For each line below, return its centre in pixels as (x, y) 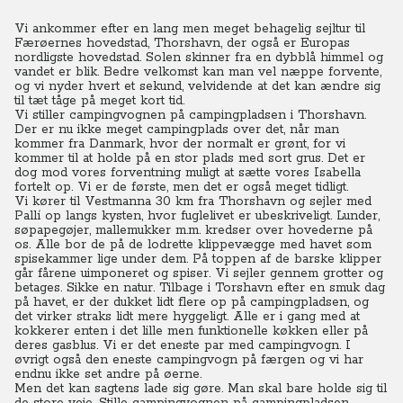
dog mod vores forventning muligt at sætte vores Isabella (188, 173)
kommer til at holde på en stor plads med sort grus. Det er (190, 158)
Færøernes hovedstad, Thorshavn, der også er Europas (182, 43)
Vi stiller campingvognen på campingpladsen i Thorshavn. (190, 115)
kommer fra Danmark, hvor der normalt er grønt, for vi (180, 144)
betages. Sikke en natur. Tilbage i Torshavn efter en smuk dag (200, 288)
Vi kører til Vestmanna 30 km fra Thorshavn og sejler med (193, 201)
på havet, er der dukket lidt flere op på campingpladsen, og (192, 302)
